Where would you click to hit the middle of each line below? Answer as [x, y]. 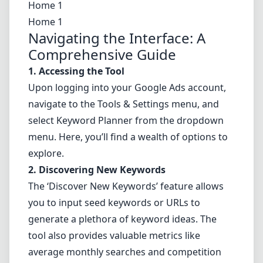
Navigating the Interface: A [117, 38]
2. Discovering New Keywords [97, 170]
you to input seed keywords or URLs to [114, 203]
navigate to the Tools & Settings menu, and [124, 104]
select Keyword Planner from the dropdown [126, 120]
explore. [46, 153]
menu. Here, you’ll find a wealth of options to [128, 137]
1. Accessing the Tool [76, 71]
